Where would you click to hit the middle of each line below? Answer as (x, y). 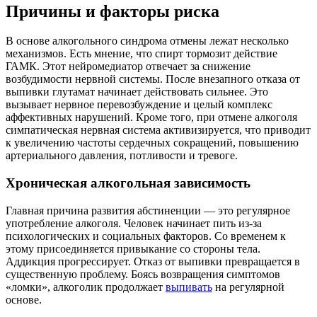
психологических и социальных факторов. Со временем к (146, 236)
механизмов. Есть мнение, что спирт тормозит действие (142, 54)
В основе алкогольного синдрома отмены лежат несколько (147, 41)
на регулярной (248, 287)
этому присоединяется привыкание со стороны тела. (133, 248)
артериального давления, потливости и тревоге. (122, 156)
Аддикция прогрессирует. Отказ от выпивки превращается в (153, 261)
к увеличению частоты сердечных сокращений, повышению (152, 143)
